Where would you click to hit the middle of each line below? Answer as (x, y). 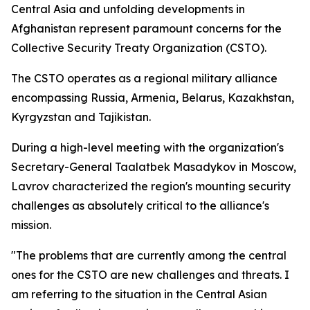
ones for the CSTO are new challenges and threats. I (150, 275)
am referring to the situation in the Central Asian (139, 294)
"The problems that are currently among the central (149, 255)
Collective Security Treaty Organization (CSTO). (139, 48)
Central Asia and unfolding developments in (128, 9)
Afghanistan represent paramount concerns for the (146, 28)
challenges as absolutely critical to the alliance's (140, 206)
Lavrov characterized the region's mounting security (151, 186)
